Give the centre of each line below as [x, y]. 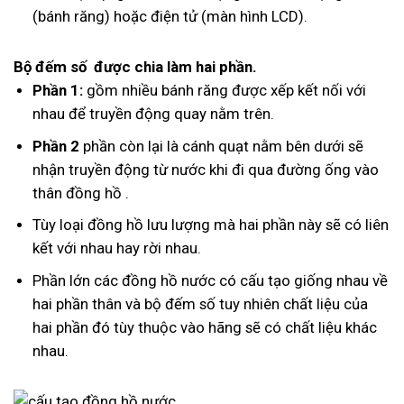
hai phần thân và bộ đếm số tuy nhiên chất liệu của [200, 304]
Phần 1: [57, 91]
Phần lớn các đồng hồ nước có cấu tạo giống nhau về [210, 281]
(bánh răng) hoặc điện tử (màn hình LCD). [170, 16]
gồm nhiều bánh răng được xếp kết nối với [224, 91]
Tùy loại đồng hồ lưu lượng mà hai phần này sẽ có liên [210, 225]
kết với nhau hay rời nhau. [116, 248]
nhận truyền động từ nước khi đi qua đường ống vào [205, 169]
